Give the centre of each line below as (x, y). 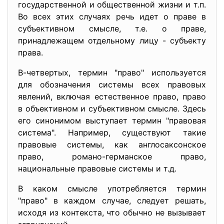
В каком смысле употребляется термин (112, 188)
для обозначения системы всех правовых (112, 84)
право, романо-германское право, (112, 156)
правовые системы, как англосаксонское (112, 144)
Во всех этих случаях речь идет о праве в (112, 16)
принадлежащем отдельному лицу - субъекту (112, 40)
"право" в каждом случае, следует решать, (112, 200)
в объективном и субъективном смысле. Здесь (112, 108)
